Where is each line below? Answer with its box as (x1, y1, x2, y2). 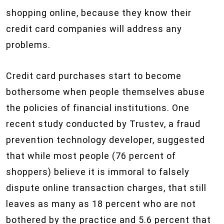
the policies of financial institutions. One (6, 102, 189, 113)
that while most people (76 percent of (6, 150, 176, 161)
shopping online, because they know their (6, 7, 191, 18)
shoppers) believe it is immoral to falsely (6, 166, 189, 177)
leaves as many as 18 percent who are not (6, 198, 196, 209)
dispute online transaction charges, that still (6, 182, 206, 193)
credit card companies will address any (6, 23, 182, 34)
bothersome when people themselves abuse (6, 86, 205, 97)
